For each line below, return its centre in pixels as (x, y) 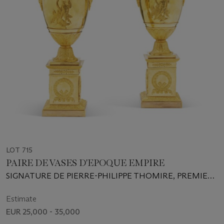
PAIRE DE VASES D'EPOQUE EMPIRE (85, 163)
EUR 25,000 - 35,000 (43, 211)
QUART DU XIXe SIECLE (51, 186)
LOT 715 (19, 150)
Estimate (21, 198)
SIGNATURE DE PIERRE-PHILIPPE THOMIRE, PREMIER (109, 175)
